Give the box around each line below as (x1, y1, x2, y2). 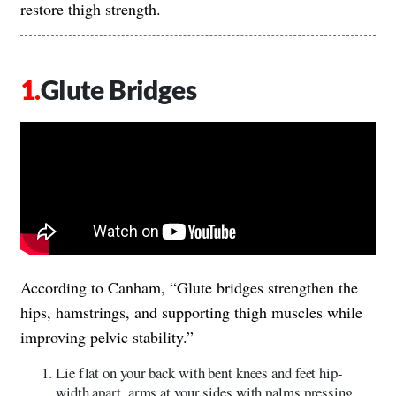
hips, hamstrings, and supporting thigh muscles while (20, 301, 362, 323)
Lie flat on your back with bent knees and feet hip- (56, 362, 343, 383)
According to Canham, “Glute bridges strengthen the (20, 276, 358, 298)
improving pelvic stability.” (20, 325, 194, 347)
